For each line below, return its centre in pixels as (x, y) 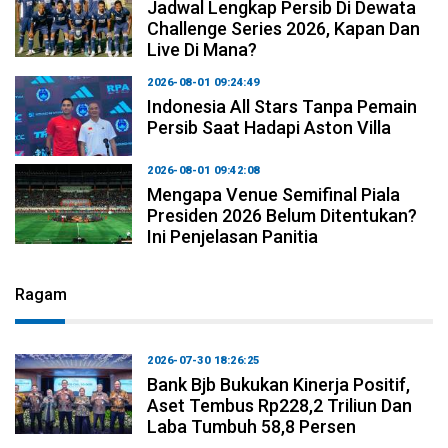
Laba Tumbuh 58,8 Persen (252, 426)
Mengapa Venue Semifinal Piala (274, 194)
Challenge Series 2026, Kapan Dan (284, 28)
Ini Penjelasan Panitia (233, 236)
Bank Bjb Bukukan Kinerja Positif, (279, 384)
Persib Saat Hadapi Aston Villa (269, 127)
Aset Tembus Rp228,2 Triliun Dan (280, 405)
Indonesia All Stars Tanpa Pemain (282, 106)
